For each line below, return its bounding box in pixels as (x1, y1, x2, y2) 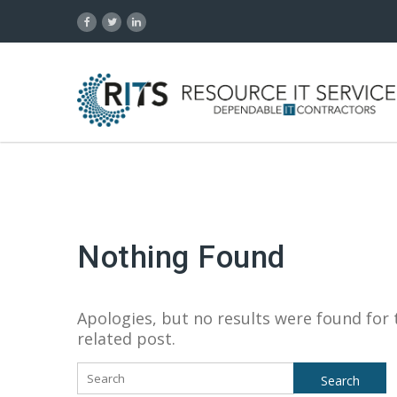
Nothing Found (77, 238, 285, 276)
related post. (77, 327, 175, 349)
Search (77, 361, 128, 383)
